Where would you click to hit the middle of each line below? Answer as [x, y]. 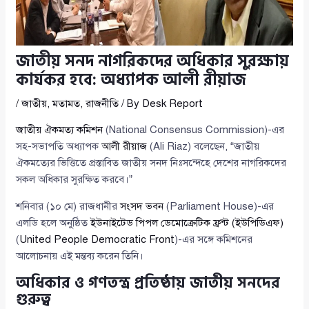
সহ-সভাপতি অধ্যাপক [59, 147]
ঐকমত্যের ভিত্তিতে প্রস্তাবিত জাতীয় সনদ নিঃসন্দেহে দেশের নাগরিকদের [151, 163]
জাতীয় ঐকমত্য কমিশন [60, 130]
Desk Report [173, 104]
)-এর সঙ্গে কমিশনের [214, 240]
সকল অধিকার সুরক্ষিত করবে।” [74, 180]
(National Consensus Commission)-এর [194, 130]
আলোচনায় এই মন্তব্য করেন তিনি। [80, 256]
